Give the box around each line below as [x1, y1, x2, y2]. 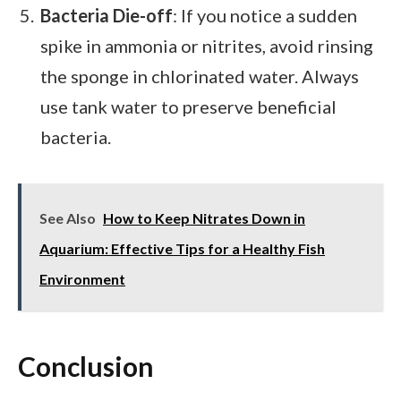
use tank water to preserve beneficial [40, 95, 337, 117]
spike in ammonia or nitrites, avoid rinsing [40, 34, 373, 56]
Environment [39, 269, 125, 287]
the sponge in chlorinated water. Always [40, 64, 359, 87]
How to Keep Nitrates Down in [103, 209, 305, 226]
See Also [39, 209, 96, 226]
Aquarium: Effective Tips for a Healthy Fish [39, 239, 325, 257]
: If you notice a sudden [173, 4, 357, 26]
